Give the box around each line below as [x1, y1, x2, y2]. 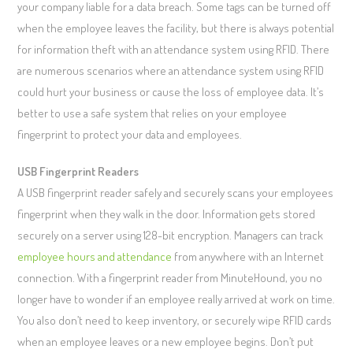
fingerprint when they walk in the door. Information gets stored [17, 206, 316, 221]
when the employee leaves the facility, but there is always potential [17, 20, 335, 35]
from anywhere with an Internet [172, 248, 325, 264]
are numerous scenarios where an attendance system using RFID [17, 62, 325, 78]
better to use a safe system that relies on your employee [17, 105, 288, 121]
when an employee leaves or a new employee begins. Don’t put [17, 333, 314, 349]
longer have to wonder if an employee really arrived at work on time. [17, 291, 336, 307]
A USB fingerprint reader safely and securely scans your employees [17, 184, 334, 200]
